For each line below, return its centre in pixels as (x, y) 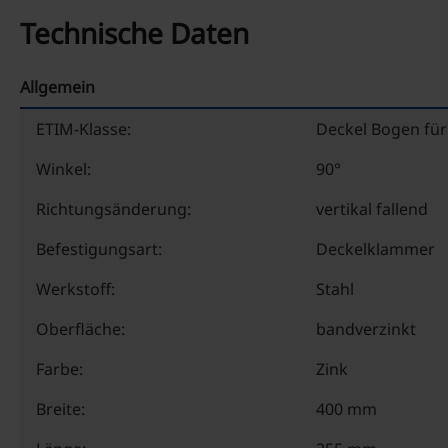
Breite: (60, 409)
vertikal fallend (372, 209)
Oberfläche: (80, 329)
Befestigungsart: (99, 249)
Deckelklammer (375, 249)
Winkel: (63, 169)
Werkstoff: (75, 289)
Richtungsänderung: (113, 209)
